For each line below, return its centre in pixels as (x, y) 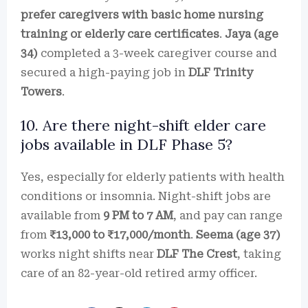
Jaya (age (252, 34)
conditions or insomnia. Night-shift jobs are (146, 196)
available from (62, 216)
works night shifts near (89, 254)
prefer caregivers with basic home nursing (142, 15)
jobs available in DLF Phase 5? (126, 144)
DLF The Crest (197, 254)
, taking (259, 254)
